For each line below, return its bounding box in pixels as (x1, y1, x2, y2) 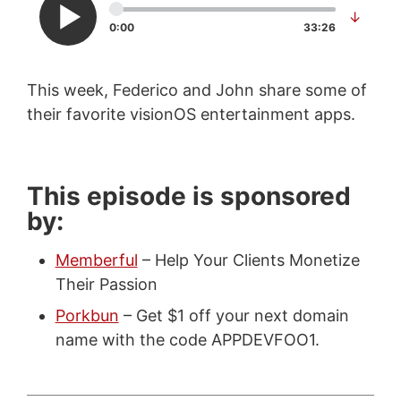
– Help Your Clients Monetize (137, 250, 360, 269)
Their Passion (55, 274, 158, 294)
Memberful (55, 250, 138, 269)
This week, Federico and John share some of (26, 80, 367, 99)
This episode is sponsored (26, 180, 351, 211)
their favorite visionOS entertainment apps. (26, 104, 355, 124)
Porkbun (55, 305, 119, 325)
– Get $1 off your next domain (118, 305, 349, 325)
